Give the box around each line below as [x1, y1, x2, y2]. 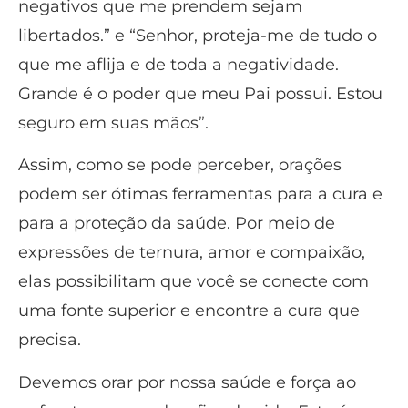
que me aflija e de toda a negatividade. [18, 54, 339, 75]
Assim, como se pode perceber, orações [18, 155, 342, 176]
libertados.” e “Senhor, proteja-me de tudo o [18, 25, 377, 46]
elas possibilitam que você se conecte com [18, 271, 369, 292]
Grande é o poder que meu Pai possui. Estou [18, 83, 382, 104]
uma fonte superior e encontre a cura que [18, 301, 360, 321]
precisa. [18, 330, 81, 351]
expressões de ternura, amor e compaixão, [18, 242, 365, 263]
